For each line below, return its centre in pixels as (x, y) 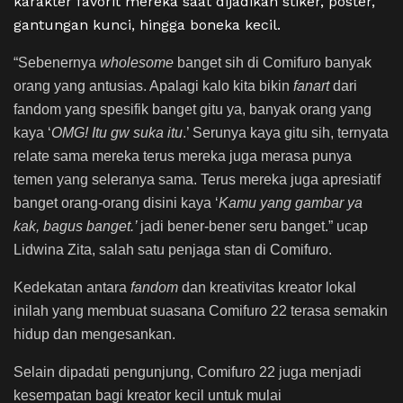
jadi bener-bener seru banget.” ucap (254, 227)
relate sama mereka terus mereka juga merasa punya (183, 157)
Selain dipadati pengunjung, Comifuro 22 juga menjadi (188, 372)
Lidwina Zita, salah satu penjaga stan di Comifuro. (173, 250)
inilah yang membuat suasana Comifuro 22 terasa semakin (201, 311)
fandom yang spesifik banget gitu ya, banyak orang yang (193, 110)
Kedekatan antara (72, 288)
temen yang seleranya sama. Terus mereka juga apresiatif (197, 180)
